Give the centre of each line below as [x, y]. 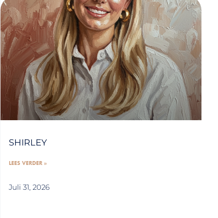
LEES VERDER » [28, 163]
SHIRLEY [28, 142]
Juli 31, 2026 [29, 187]
